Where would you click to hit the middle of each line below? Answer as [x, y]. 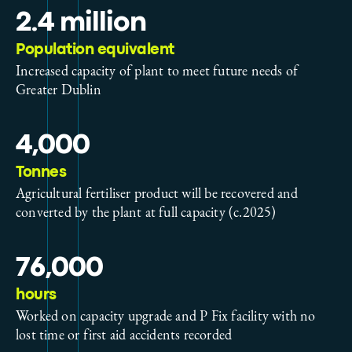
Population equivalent [95, 49]
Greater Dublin [59, 89]
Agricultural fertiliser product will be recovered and [157, 192]
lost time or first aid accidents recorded [124, 334]
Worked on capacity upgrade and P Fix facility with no [166, 315]
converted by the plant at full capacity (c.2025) [146, 211]
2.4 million [81, 23]
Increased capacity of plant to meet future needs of [157, 70]
